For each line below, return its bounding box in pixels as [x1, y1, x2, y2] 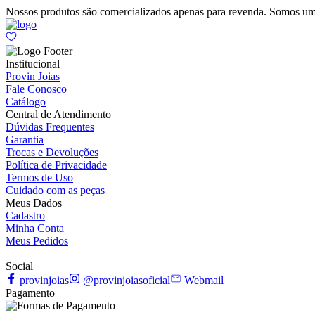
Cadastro [6, 210, 45, 221]
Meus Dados [6, 197, 62, 209]
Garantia [6, 134, 44, 146]
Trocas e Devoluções [6, 146, 98, 158]
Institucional [6, 58, 60, 70]
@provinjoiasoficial [80, 274, 170, 286]
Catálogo [6, 96, 46, 108]
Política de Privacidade [6, 159, 107, 171]
